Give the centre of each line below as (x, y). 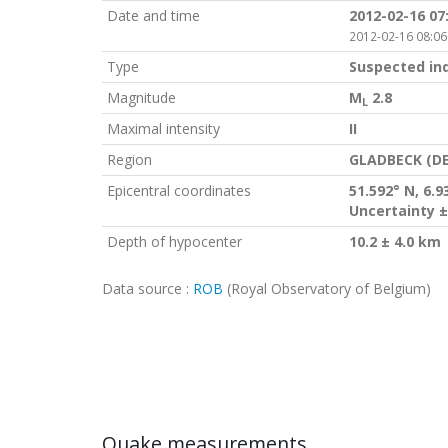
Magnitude (141, 97)
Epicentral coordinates (179, 190)
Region (129, 159)
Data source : (147, 288)
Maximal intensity (163, 128)
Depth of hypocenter (174, 241)
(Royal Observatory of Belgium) (327, 288)
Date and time (153, 15)
